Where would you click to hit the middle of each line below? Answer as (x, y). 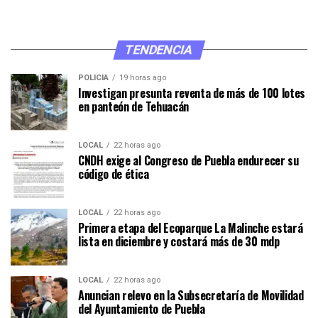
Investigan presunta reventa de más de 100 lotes (192, 93)
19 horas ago (143, 77)
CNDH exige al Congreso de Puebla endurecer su (188, 160)
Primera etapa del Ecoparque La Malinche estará (191, 227)
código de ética (114, 174)
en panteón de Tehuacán (133, 106)
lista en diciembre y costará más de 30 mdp (179, 241)
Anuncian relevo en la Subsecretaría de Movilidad (191, 295)
